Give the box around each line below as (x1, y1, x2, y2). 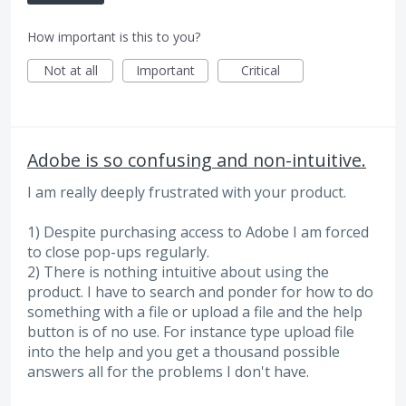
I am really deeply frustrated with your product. (27, 182, 346, 203)
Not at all (43, 62, 98, 80)
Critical (241, 62, 280, 80)
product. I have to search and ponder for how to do (27, 282, 373, 303)
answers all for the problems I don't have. (27, 362, 309, 382)
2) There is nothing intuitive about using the (27, 262, 329, 283)
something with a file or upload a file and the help (27, 302, 362, 323)
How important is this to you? (27, 28, 200, 46)
